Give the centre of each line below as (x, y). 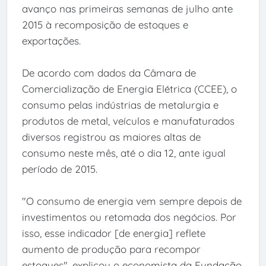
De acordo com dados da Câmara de (109, 73)
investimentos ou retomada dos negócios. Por (129, 217)
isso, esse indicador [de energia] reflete (113, 233)
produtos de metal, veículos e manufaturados (128, 121)
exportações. (51, 41)
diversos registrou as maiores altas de (111, 137)
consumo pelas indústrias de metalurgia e (120, 105)
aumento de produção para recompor (111, 249)
